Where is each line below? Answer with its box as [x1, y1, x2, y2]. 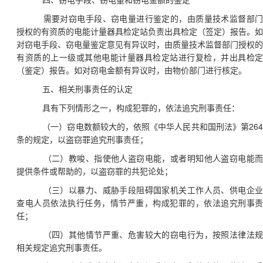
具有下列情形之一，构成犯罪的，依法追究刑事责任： [42, 103, 240, 113]
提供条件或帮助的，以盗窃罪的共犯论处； [16, 167, 173, 176]
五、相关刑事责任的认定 [42, 85, 133, 94]
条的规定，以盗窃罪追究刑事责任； [16, 135, 148, 144]
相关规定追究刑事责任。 [16, 243, 107, 252]
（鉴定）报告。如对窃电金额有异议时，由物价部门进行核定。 [16, 66, 247, 75]
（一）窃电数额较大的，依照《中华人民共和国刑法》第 [42, 122, 249, 131]
